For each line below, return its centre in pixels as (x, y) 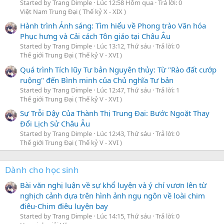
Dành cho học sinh (42, 169)
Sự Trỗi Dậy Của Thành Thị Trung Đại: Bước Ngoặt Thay (115, 113)
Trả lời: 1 (167, 90)
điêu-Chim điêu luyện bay (64, 206)
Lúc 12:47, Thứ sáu (124, 90)
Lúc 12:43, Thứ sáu (124, 133)
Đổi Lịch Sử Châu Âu (55, 123)
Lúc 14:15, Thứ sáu (124, 216)
